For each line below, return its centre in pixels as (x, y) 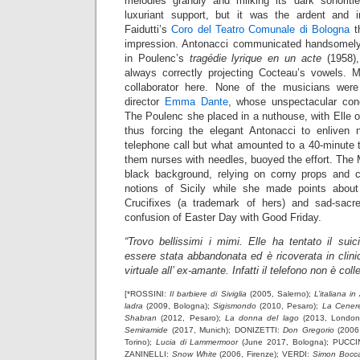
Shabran (141, 318)
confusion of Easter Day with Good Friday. (223, 217)
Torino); (140, 342)
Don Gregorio (309, 330)
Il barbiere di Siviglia (208, 294)
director (145, 102)
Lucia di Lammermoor (197, 342)
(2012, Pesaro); (191, 318)
